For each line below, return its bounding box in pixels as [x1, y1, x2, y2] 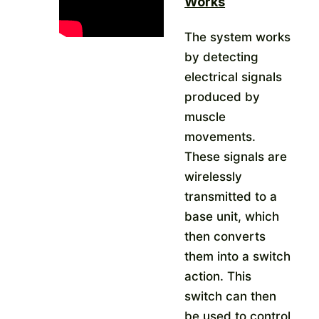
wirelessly [184, 169, 243, 184]
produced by [184, 89, 261, 104]
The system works [184, 29, 291, 44]
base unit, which [184, 209, 280, 224]
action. [184, 268, 228, 283]
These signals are [184, 149, 288, 164]
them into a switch [184, 249, 291, 263]
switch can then [184, 288, 277, 303]
